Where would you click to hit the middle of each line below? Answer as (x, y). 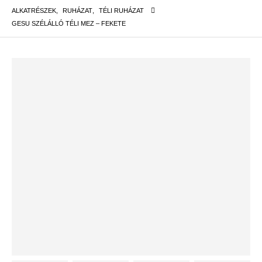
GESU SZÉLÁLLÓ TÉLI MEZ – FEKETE (69, 23)
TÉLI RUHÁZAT (121, 10)
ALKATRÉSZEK (34, 10)
